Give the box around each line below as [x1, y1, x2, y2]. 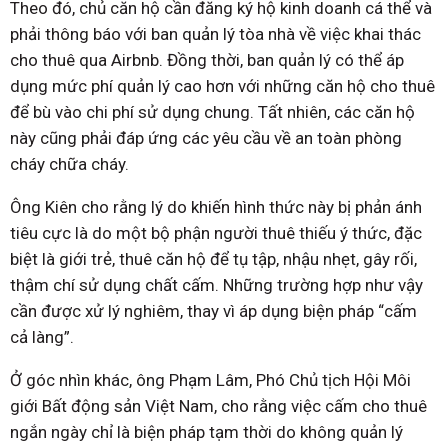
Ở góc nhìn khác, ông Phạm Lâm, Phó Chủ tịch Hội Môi [10, 370, 411, 391]
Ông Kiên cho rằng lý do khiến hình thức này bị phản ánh [10, 197, 422, 218]
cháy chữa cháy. [10, 154, 129, 175]
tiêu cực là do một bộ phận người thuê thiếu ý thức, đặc [10, 223, 422, 244]
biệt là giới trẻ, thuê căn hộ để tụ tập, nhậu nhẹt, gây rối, [10, 249, 417, 270]
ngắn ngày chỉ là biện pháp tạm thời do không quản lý [10, 422, 403, 443]
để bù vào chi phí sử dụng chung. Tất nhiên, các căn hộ [10, 102, 415, 123]
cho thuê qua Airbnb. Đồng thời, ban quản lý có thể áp [10, 50, 404, 71]
